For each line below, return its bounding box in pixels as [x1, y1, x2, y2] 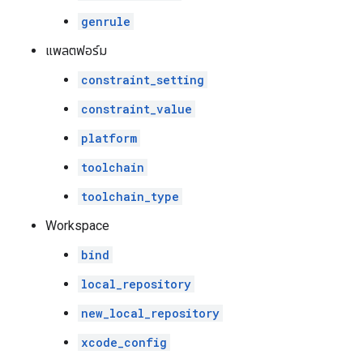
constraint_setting [81, 72, 204, 88]
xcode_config [81, 335, 167, 350]
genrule [81, 14, 130, 29]
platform [81, 130, 137, 146]
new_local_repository [81, 305, 220, 321]
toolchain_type [81, 189, 179, 204]
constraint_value [81, 101, 192, 117]
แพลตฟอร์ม [45, 43, 107, 58]
